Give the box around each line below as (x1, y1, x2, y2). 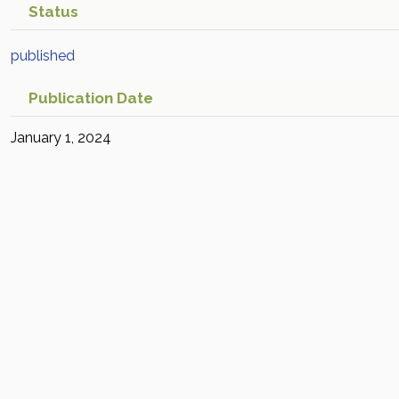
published (11, 47, 75, 64)
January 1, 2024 (11, 129, 111, 146)
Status (28, 3, 78, 20)
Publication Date (28, 89, 153, 107)
